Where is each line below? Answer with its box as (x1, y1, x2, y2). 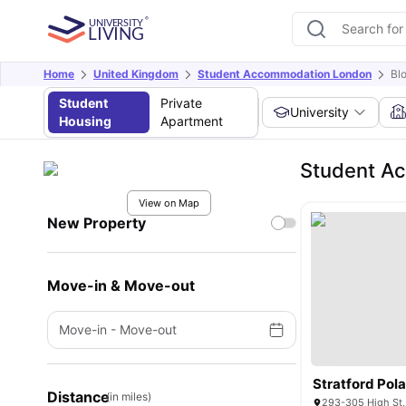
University (290, 104, 350, 120)
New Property (47, 214, 146, 232)
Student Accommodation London (198, 67, 372, 81)
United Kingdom (93, 67, 179, 81)
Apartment (159, 113, 223, 129)
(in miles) (106, 390, 151, 403)
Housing (59, 113, 111, 129)
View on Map (138, 197, 199, 209)
